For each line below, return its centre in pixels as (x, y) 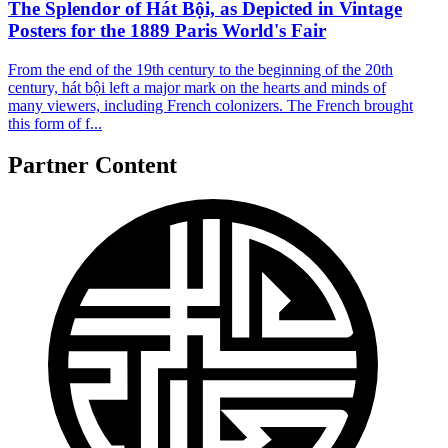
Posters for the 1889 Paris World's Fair (167, 30)
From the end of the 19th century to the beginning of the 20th (200, 69)
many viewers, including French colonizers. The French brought (210, 105)
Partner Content (92, 165)
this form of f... (55, 123)
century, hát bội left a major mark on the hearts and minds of (197, 87)
